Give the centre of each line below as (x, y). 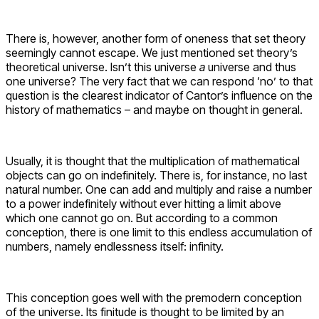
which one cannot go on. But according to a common (142, 218)
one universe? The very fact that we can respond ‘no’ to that (159, 82)
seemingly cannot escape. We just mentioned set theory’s (152, 53)
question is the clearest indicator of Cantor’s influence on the (159, 96)
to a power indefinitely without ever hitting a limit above (143, 204)
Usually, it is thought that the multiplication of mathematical (153, 161)
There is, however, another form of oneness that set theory (156, 39)
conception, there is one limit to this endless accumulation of (159, 232)
